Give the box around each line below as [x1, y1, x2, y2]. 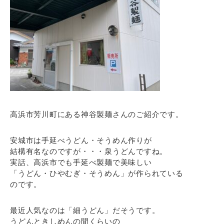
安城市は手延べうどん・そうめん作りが [10, 136, 152, 144]
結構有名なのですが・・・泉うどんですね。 [10, 147, 167, 155]
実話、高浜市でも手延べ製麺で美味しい [10, 158, 152, 166]
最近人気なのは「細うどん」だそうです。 [10, 206, 160, 214]
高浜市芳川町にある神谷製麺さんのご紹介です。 [10, 110, 183, 118]
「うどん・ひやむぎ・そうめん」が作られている [10, 169, 183, 177]
